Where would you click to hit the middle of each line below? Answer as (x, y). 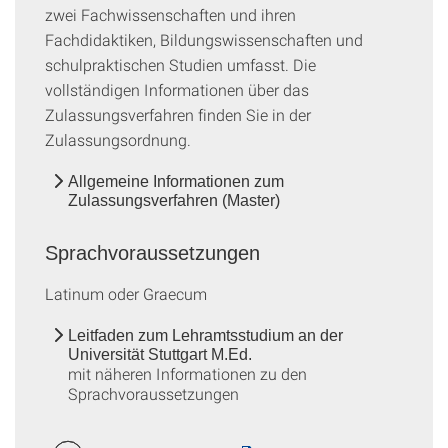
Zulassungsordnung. (118, 139)
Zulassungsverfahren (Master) (174, 200)
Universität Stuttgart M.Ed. (160, 354)
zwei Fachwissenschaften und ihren (170, 14)
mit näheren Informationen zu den (187, 373)
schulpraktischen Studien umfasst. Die (180, 64)
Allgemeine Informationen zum (176, 181)
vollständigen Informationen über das (177, 89)
